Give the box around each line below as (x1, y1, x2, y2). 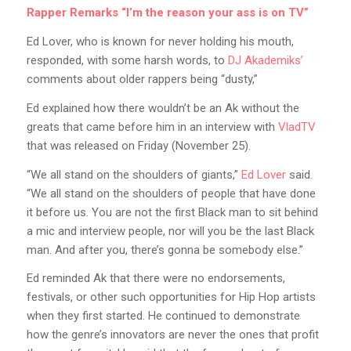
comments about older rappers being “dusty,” (26, 72, 258, 87)
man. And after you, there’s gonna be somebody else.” (26, 242, 303, 257)
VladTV (277, 119, 316, 134)
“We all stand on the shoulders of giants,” (26, 167, 241, 182)
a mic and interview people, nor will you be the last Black (26, 223, 314, 238)
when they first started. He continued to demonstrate (26, 309, 300, 324)
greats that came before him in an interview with (26, 119, 278, 134)
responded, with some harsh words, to (26, 53, 228, 68)
